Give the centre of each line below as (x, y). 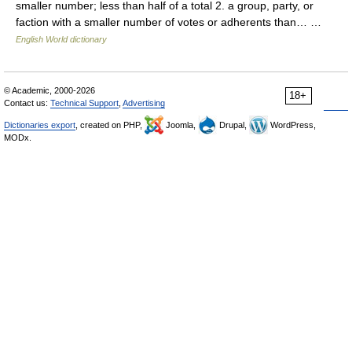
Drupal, (233, 125)
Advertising (144, 103)
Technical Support (84, 103)
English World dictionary (61, 39)
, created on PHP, (110, 125)
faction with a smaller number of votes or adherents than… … (172, 22)
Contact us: (27, 103)
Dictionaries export (40, 125)
